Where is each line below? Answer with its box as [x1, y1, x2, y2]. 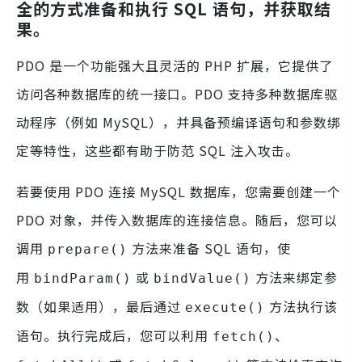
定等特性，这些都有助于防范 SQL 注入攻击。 [16, 141, 299, 161]
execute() [185, 300, 265, 316]
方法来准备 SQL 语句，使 [128, 238, 291, 259]
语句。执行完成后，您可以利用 [16, 326, 213, 346]
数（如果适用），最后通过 [16, 297, 185, 317]
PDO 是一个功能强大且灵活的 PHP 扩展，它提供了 [16, 56, 333, 76]
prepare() [48, 242, 128, 258]
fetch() [213, 329, 275, 345]
